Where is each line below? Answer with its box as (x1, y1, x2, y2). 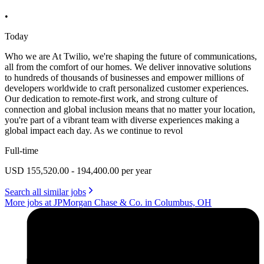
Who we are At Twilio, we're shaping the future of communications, (5, 51, 257, 61)
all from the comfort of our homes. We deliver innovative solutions (5, 61, 251, 72)
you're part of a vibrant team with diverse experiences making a (5, 114, 239, 125)
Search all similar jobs (5, 186, 86, 197)
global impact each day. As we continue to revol (5, 125, 183, 136)
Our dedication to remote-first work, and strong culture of (5, 93, 217, 104)
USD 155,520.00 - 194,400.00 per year (5, 165, 151, 176)
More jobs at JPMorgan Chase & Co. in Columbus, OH (5, 197, 212, 207)
